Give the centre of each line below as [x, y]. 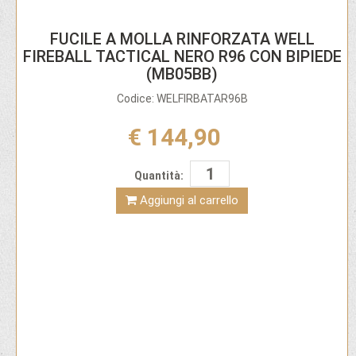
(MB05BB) [182, 74]
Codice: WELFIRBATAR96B [182, 99]
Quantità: [159, 175]
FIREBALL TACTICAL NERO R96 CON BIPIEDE [182, 57]
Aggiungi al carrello [189, 200]
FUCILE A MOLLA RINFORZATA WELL [182, 39]
